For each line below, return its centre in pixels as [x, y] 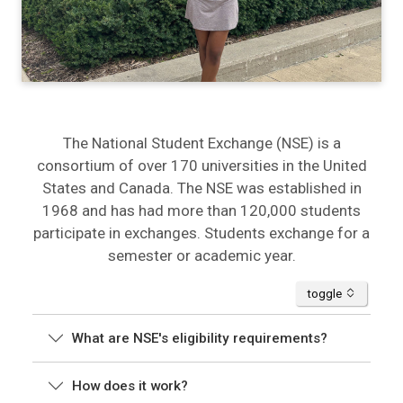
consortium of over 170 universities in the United [201, 166]
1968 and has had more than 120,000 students [201, 211]
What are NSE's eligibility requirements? [200, 339]
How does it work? [130, 386]
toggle [326, 293]
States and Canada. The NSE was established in [201, 188]
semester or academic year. [201, 256]
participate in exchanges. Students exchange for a [201, 233]
